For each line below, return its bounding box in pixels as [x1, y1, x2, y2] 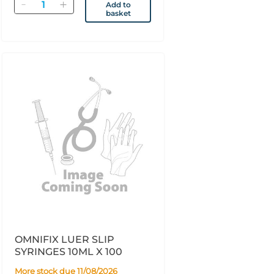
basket [105, 8, 131, 18]
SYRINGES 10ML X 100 [14, 245, 122, 257]
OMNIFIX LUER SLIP [14, 233, 114, 245]
